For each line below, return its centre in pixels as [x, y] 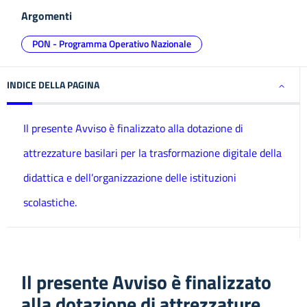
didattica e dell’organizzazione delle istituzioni [130, 177]
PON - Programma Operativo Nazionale [112, 44]
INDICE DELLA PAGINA [53, 85]
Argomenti [47, 16]
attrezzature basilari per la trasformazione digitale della [152, 153]
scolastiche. [50, 202]
